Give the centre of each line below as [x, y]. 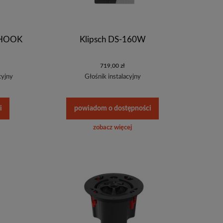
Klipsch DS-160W [112, 39]
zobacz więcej [112, 128]
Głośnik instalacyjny [112, 77]
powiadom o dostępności [112, 109]
